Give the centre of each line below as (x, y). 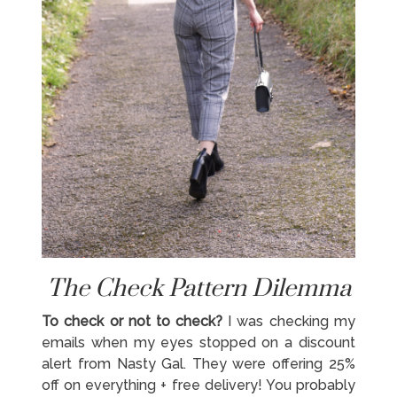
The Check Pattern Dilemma (198, 289)
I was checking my (289, 322)
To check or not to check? (132, 322)
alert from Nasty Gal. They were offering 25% (198, 364)
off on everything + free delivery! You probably (198, 385)
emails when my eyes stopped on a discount (198, 343)
